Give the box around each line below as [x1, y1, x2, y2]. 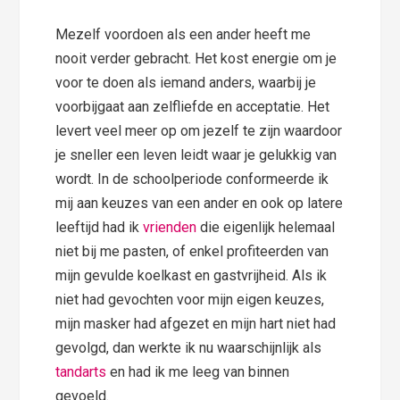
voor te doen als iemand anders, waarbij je [55, 74, 317, 92]
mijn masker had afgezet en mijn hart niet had [55, 315, 337, 333]
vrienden [143, 219, 197, 237]
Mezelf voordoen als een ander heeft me [55, 26, 312, 44]
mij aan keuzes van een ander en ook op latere [55, 195, 344, 212]
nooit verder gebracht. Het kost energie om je [55, 50, 337, 68]
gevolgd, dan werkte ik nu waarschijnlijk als [55, 339, 322, 357]
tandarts [55, 363, 107, 381]
